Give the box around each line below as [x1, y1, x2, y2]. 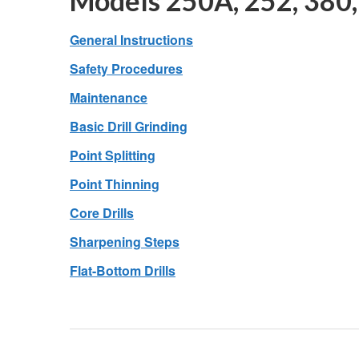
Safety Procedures [70, 59, 183, 78]
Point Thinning [70, 175, 159, 193]
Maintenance [70, 88, 147, 107]
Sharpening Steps [70, 232, 179, 251]
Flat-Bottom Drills [70, 261, 175, 280]
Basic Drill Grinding [70, 117, 188, 135]
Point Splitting [70, 146, 155, 164]
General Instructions [70, 30, 193, 49]
